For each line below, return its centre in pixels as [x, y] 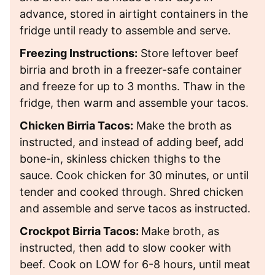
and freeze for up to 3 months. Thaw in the [132, 86]
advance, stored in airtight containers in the [134, 14]
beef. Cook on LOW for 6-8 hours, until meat [135, 264]
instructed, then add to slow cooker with [126, 247]
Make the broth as [182, 125]
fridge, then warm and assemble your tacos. [134, 103]
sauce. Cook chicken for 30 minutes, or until [134, 175]
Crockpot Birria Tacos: [80, 231]
